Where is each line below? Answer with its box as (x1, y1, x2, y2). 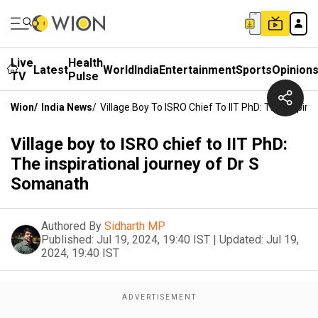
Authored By (41, 219, 102, 233)
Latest (33, 62, 68, 77)
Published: (41, 233, 94, 246)
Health (68, 56, 103, 70)
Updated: (219, 233, 263, 246)
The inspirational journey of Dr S (11, 154, 259, 174)
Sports (236, 62, 272, 77)
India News (41, 102, 92, 113)
